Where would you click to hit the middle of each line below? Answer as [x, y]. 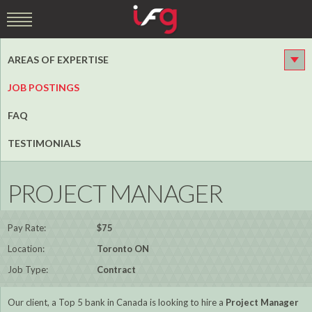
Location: [26, 249]
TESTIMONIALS [44, 143]
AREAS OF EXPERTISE [58, 60]
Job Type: [28, 270]
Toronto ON [122, 249]
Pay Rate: [27, 228]
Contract [115, 270]
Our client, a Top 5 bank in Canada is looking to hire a [117, 303]
